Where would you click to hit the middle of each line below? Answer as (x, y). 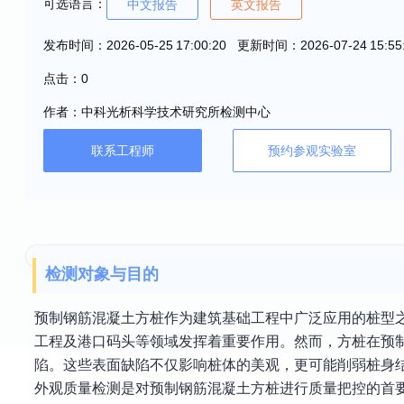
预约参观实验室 (312, 151)
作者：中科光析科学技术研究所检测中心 (157, 112)
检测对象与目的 (102, 275)
